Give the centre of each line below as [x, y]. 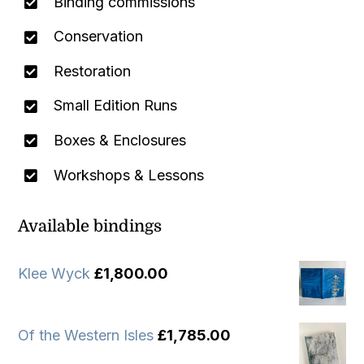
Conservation [98, 37]
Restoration [92, 71]
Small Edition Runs [115, 106]
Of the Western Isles [86, 336]
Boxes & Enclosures [119, 141]
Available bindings [90, 226]
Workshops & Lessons [128, 175]
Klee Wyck [54, 273]
